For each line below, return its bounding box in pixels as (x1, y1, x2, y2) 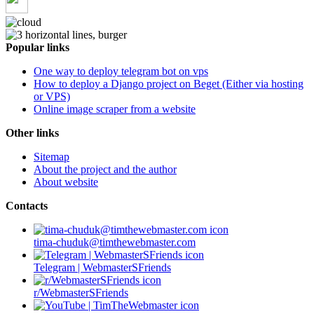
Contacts (6, 200, 48, 212)
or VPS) (34, 90, 70, 103)
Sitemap (34, 151, 69, 163)
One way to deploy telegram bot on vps (34, 65, 208, 78)
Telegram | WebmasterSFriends (34, 261, 171, 274)
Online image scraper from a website (34, 103, 196, 116)
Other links (6, 127, 59, 139)
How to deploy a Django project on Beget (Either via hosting (34, 78, 303, 90)
